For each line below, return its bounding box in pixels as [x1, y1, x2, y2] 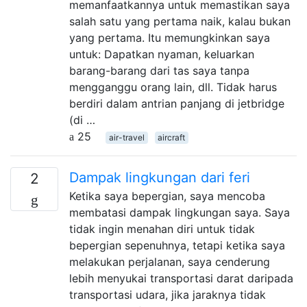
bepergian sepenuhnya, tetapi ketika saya [69, 238, 285, 252]
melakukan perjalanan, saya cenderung [69, 254, 270, 269]
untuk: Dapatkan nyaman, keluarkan [69, 47, 254, 61]
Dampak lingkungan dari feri [69, 169, 250, 186]
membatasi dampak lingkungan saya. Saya [69, 205, 290, 219]
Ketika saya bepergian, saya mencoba [69, 188, 265, 203]
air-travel [108, 132, 145, 143]
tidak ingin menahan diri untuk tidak [69, 221, 255, 236]
